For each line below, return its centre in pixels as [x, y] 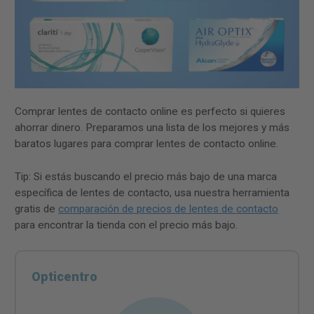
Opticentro [64, 276]
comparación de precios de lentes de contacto [168, 209]
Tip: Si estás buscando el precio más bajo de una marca [146, 177]
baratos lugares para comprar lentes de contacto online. [146, 144]
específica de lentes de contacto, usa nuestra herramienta [152, 193]
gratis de [36, 209]
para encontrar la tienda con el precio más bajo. [126, 225]
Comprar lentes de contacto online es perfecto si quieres [150, 112]
